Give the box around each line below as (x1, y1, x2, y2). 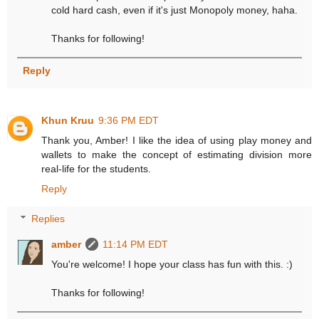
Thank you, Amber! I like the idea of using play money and (41, 135, 312, 147)
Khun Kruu (41, 115, 94, 127)
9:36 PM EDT (98, 115, 159, 127)
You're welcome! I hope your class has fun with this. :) (51, 258, 293, 270)
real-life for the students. (41, 163, 151, 175)
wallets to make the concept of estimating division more (41, 149, 312, 161)
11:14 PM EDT (103, 238, 169, 250)
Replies (31, 212, 66, 224)
